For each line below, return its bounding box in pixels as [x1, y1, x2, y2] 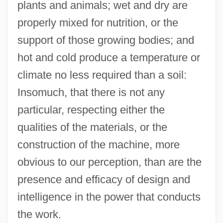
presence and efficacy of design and [17, 173, 190, 186]
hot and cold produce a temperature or [17, 51, 200, 64]
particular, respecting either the [17, 104, 165, 116]
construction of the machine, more [17, 138, 180, 151]
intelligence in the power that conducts [17, 191, 201, 204]
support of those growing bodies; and [17, 34, 194, 47]
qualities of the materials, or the [17, 121, 167, 134]
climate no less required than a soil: [17, 69, 187, 82]
